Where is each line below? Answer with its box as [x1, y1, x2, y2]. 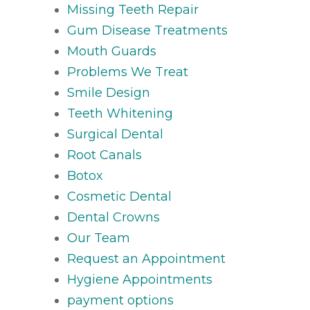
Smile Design [67, 85, 151, 100]
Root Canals [67, 147, 143, 163]
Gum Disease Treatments [67, 23, 228, 38]
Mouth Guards [67, 44, 157, 59]
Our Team [67, 230, 131, 246]
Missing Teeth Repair [67, 2, 199, 17]
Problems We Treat [67, 64, 189, 80]
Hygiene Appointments [67, 272, 213, 287]
